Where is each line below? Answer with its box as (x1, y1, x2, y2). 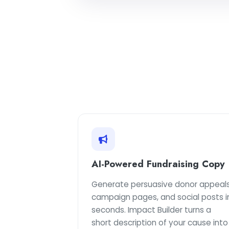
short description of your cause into (91, 217, 228, 228)
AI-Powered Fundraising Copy (91, 157, 225, 171)
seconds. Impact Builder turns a (91, 204, 211, 215)
